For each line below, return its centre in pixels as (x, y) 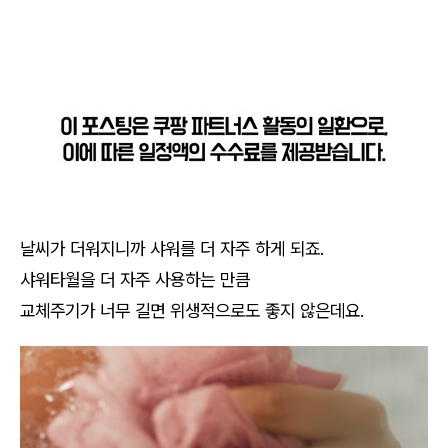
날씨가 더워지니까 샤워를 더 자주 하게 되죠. (172, 248)
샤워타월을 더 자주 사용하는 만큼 (135, 279)
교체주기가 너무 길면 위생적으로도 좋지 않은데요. (192, 310)
